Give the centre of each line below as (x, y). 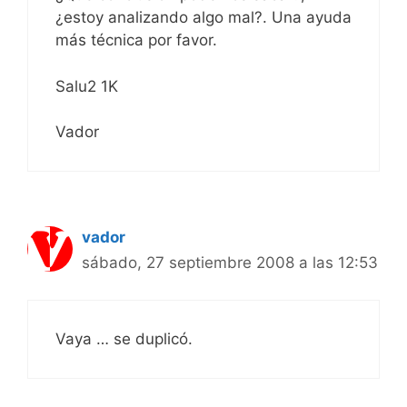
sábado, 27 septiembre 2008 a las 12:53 (230, 263)
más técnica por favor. (136, 40)
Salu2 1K (87, 86)
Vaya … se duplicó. (124, 338)
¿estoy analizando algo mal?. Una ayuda (203, 18)
